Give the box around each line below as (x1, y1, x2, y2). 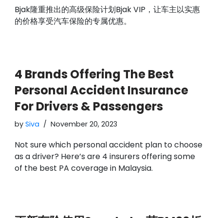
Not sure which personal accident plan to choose (15, 139, 202, 150)
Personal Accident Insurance (15, 82, 188, 98)
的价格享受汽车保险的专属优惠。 (15, 15, 131, 27)
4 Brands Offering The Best (15, 66, 174, 82)
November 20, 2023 (51, 119, 117, 129)
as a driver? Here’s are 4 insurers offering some (15, 150, 195, 162)
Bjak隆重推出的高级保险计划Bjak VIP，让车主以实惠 (15, 3, 200, 15)
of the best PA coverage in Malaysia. (15, 162, 153, 174)
